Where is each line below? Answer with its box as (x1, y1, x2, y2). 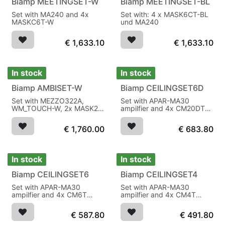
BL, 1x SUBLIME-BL (12, 111, 75, 121)
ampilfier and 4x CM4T (120, 190, 196, 199)
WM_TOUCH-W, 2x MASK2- (12, 104, 101, 113)
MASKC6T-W (12, 18, 54, 27)
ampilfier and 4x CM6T (12, 190, 87, 199)
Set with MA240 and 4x (12, 10, 89, 19)
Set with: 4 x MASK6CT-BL (120, 10, 208, 19)
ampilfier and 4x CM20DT (120, 104, 205, 113)
